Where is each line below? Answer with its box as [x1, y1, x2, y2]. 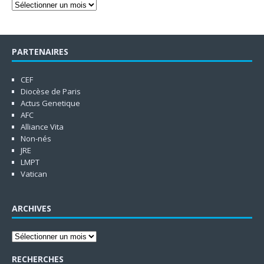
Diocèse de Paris [21, 85, 81, 97]
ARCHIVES [12, 202, 51, 214]
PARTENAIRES [12, 45, 68, 57]
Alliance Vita [21, 121, 64, 132]
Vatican [21, 168, 47, 179]
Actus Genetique [21, 97, 80, 108]
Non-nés [21, 133, 51, 144]
